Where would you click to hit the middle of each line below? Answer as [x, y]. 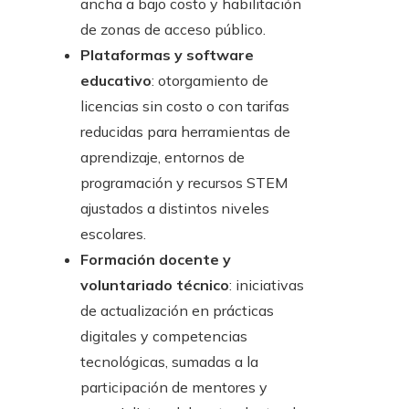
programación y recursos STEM [184, 183]
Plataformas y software [167, 55]
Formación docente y [156, 260]
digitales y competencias [164, 336]
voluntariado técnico [155, 285]
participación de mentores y [174, 388]
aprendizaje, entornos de [163, 157]
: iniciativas [267, 285]
